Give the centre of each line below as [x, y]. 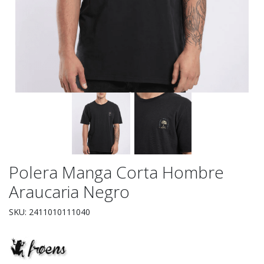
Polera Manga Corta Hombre [116, 172]
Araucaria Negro [69, 192]
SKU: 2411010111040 [49, 212]
